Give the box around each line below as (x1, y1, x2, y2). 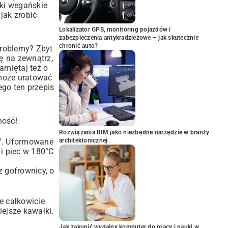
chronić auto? (59, 42, 98, 49)
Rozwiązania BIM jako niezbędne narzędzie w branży (59, 129, 210, 136)
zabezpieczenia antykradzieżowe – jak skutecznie (59, 34, 198, 41)
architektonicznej (59, 137, 108, 144)
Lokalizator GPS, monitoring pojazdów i (59, 26, 171, 33)
